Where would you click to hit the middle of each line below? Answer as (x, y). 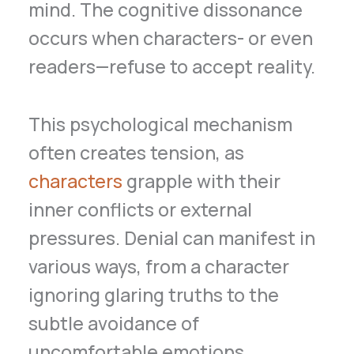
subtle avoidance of (114, 324)
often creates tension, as (137, 153)
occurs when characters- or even (171, 38)
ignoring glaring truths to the (154, 295)
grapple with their (202, 181)
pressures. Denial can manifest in (172, 238)
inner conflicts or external (141, 210)
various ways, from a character (159, 267)
